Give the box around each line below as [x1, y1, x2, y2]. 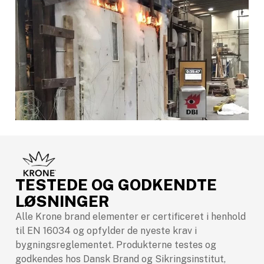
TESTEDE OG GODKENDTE [15, 176, 217, 194]
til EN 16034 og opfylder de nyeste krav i [15, 225, 197, 237]
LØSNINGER [15, 192, 110, 211]
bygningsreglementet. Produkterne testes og [15, 239, 216, 251]
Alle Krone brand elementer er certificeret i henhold [15, 211, 246, 223]
